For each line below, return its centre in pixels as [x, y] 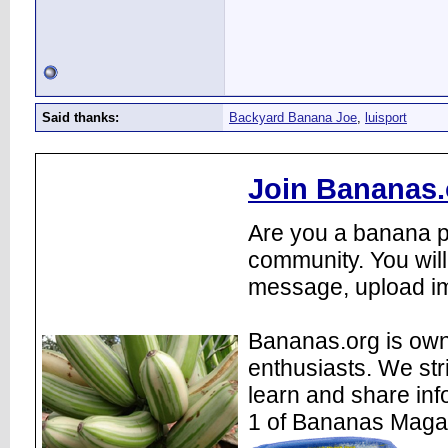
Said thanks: [80, 117]
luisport [386, 117]
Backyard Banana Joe [293, 117]
